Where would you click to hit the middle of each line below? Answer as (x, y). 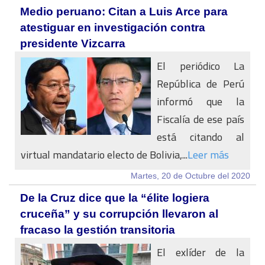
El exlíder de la (201, 252)
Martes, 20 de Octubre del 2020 (190, 176)
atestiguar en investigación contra (113, 28)
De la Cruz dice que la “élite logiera (115, 198)
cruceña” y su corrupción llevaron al (119, 214)
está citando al (201, 137)
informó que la (201, 101)
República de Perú (201, 84)
